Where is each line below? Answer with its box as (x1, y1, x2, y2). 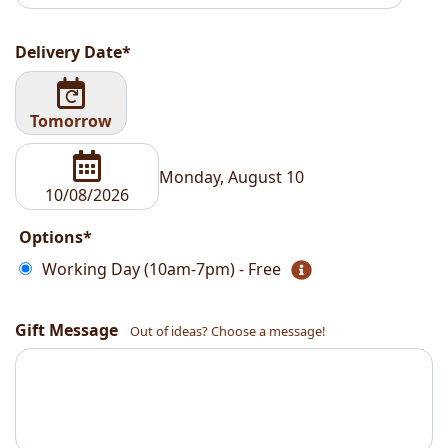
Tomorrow (30, 110, 112, 133)
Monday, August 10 (159, 165, 304, 188)
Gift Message (15, 319, 118, 342)
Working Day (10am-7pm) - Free (42, 258, 281, 281)
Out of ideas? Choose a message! (130, 322, 325, 341)
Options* (19, 226, 92, 249)
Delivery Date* (15, 40, 131, 63)
